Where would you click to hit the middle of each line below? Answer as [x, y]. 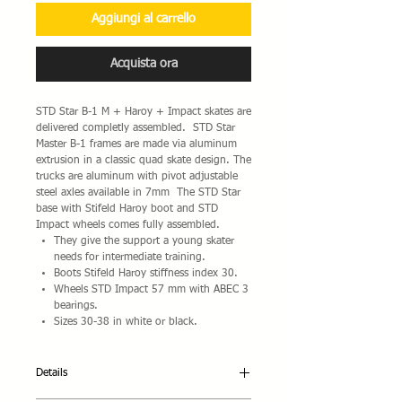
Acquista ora [144, 64]
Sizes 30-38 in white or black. [126, 322]
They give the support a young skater [144, 241]
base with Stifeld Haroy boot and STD [127, 209]
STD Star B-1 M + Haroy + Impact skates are [144, 112]
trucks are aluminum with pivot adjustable [137, 177]
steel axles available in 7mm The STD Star [138, 193]
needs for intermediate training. [130, 258]
